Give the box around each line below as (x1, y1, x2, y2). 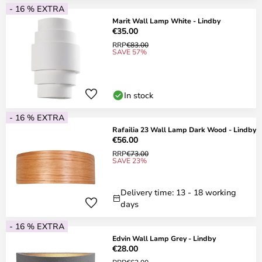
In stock (124, 89, 153, 101)
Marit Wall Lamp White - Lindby (112, 16, 220, 25)
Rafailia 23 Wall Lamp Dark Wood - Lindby (112, 125, 256, 134)
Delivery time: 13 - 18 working (120, 187, 236, 198)
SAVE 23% (112, 156, 147, 165)
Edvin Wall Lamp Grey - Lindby (112, 233, 216, 243)
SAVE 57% (112, 47, 147, 56)
